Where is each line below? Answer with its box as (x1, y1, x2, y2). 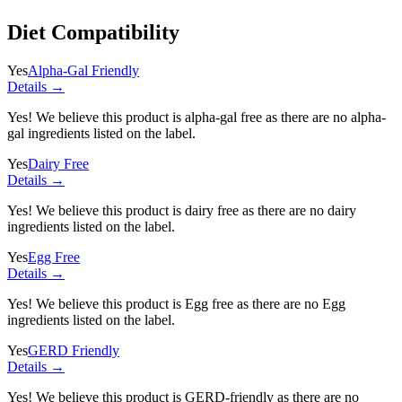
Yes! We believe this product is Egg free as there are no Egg (7, 295, 345, 311)
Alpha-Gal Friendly (28, 62, 139, 78)
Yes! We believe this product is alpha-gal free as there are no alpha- (7, 109, 386, 125)
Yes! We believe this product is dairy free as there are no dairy (7, 202, 356, 218)
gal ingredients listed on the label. (7, 125, 196, 141)
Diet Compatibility (7, 20, 179, 44)
